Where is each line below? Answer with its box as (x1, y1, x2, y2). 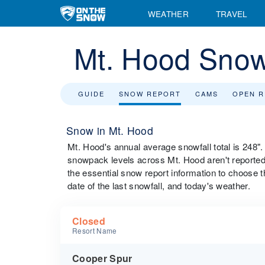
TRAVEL (215, 7, 248, 20)
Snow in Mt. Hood (66, 123, 154, 138)
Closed (72, 214, 105, 228)
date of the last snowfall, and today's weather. (67, 179, 251, 192)
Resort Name (72, 225, 117, 235)
